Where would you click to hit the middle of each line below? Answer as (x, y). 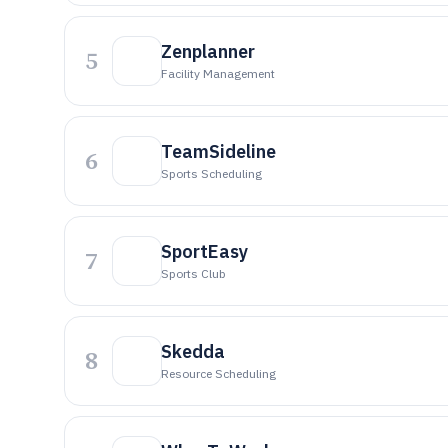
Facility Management (218, 73)
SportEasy (204, 251)
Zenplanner (208, 51)
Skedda (193, 351)
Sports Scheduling (211, 173)
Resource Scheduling (218, 373)
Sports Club (193, 273)
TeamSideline (218, 151)
